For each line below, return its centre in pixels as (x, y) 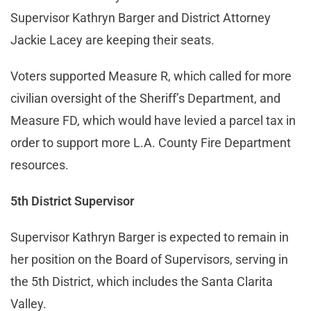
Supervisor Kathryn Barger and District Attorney (141, 17)
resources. (41, 165)
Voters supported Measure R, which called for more (151, 76)
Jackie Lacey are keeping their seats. (112, 40)
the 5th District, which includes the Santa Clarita (142, 281)
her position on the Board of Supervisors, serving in (149, 259)
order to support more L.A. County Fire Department (151, 142)
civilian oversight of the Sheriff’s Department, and (145, 98)
